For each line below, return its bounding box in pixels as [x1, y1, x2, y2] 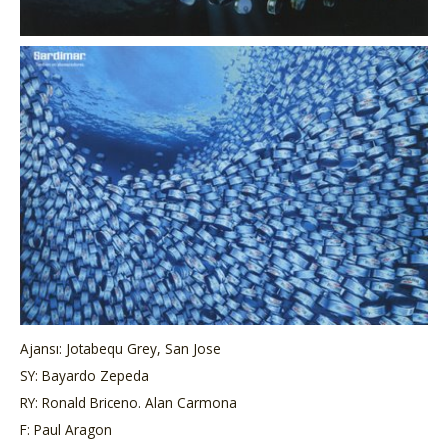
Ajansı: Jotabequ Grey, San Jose [20, 338, 221, 358]
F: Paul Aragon [20, 419, 112, 439]
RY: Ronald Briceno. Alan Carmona [20, 392, 237, 412]
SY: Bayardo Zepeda [20, 365, 149, 385]
